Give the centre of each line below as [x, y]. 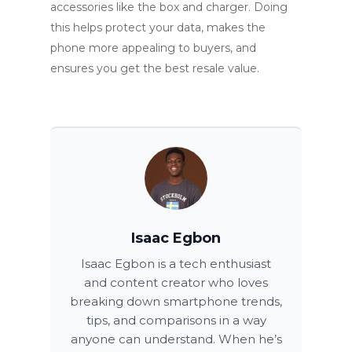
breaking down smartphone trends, [176, 301]
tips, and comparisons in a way [176, 320]
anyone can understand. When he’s [176, 339]
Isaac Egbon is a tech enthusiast [176, 263]
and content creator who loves [176, 282]
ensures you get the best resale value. [155, 68]
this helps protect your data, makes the [158, 27]
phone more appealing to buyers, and [153, 48]
